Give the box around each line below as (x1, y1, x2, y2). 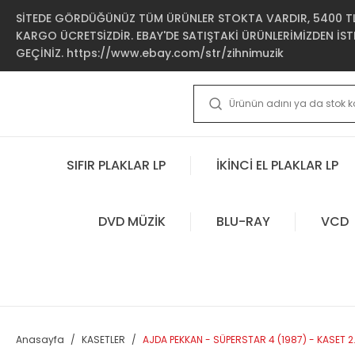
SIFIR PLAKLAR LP (67, 155, 166, 174)
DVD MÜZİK (97, 212, 166, 231)
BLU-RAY (216, 212, 270, 231)
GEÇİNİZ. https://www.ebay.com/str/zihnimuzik (16, 45, 284, 61)
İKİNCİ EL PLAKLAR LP (216, 155, 338, 174)
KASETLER (82, 333, 125, 346)
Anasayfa (16, 333, 64, 346)
